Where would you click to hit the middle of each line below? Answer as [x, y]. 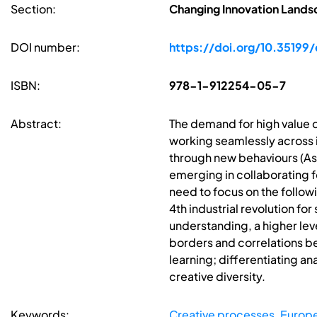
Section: [33, 9]
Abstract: [36, 124]
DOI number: [45, 47]
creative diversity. [217, 277]
